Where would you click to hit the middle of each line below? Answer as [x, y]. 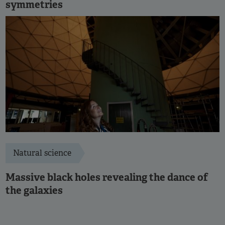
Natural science [42, 153]
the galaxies [34, 191]
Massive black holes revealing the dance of [107, 178]
